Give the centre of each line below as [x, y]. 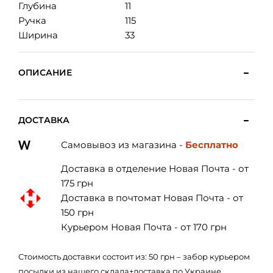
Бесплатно [211, 145]
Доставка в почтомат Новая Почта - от [152, 198]
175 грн [77, 183]
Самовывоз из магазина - [123, 145]
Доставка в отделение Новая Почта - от [154, 169]
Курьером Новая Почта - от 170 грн [144, 227]
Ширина [38, 35]
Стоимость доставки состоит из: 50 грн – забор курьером [134, 257]
